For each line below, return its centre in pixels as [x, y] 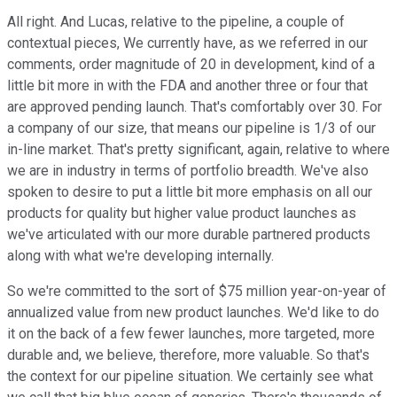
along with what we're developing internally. [140, 256]
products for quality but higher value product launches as [182, 214]
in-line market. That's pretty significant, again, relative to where [198, 150]
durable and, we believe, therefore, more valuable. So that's [188, 355]
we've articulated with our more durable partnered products [189, 235]
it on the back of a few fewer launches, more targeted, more [191, 334]
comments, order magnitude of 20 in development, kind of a [191, 65]
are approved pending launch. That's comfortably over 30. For [195, 107]
